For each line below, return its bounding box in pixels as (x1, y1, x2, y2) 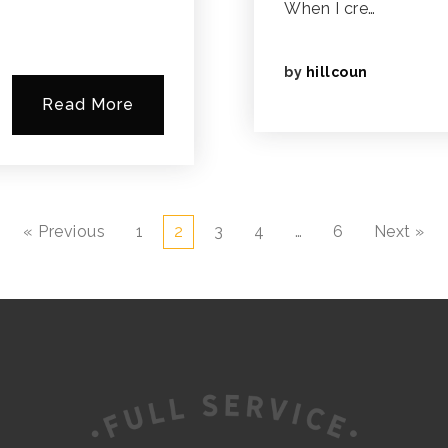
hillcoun (305, 64, 368, 80)
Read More (42, 95, 134, 114)
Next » (373, 222, 425, 241)
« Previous (23, 222, 106, 241)
